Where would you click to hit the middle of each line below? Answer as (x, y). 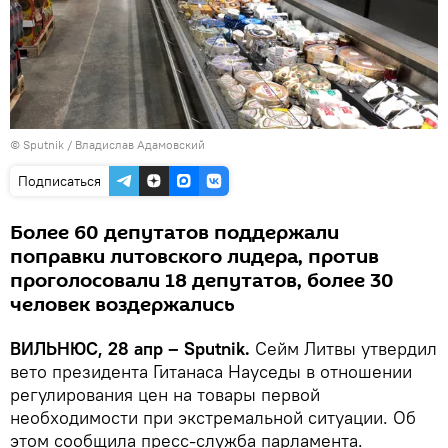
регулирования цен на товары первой (165, 394)
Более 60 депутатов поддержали (174, 232)
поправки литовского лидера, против (194, 256)
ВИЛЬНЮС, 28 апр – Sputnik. (130, 348)
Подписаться (59, 180)
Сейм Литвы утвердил (343, 348)
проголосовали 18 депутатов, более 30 (202, 280)
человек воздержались (122, 304)
